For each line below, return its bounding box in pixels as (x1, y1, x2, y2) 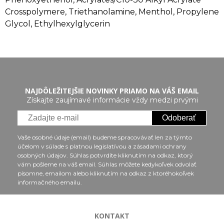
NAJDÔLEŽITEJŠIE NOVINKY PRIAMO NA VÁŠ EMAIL (25, 86, 199, 95)
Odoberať (162, 113, 196, 122)
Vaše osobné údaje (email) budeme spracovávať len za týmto (17, 133, 192, 141)
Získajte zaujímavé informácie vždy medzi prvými (26, 95, 198, 104)
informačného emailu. (17, 178, 82, 186)
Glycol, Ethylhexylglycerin (5, 19, 110, 28)
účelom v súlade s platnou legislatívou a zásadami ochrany (17, 142, 186, 150)
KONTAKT (94, 211, 129, 220)
